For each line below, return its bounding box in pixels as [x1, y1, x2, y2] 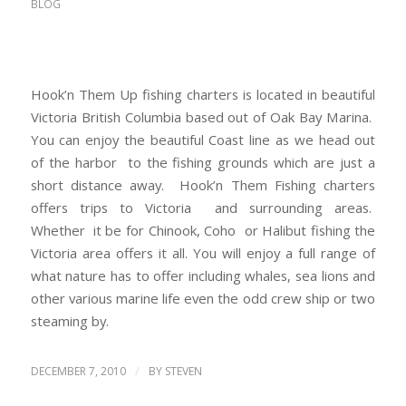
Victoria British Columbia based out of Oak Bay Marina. [30, 108, 376, 127]
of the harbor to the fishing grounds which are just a [30, 153, 376, 172]
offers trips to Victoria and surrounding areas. [30, 198, 376, 217]
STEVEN [164, 363, 202, 380]
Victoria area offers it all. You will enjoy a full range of [30, 244, 376, 263]
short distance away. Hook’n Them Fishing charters [30, 176, 376, 195]
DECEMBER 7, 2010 [30, 363, 126, 380]
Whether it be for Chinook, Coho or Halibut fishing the [30, 221, 376, 240]
